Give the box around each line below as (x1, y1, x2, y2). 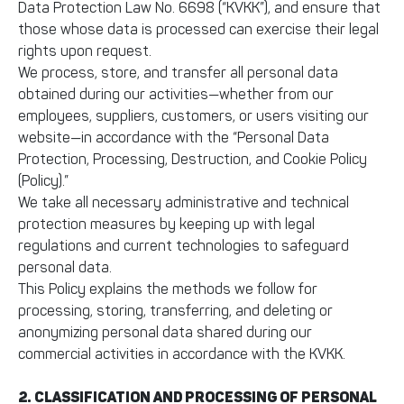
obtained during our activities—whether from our (18, 86, 334, 103)
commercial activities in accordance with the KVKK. (18, 345, 345, 363)
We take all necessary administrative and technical (18, 194, 349, 211)
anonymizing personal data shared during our (18, 324, 312, 341)
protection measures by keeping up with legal (18, 216, 315, 233)
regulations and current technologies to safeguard (18, 237, 349, 254)
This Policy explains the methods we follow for (18, 280, 317, 298)
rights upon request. (18, 42, 151, 60)
